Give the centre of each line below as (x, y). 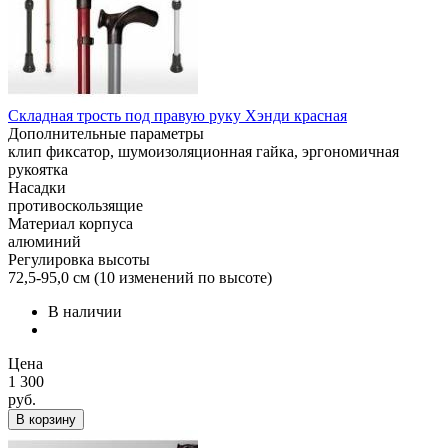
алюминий (44, 241)
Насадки (37, 187)
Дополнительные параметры (106, 133)
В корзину (46, 419)
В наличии (85, 311)
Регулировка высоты (79, 259)
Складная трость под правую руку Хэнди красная (177, 115)
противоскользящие (75, 205)
